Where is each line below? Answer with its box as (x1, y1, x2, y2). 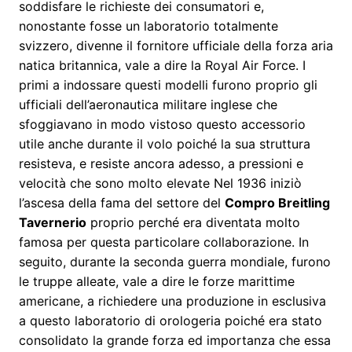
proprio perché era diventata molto (86, 214, 300, 230)
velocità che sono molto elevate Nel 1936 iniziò (19, 174, 302, 191)
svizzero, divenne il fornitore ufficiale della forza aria (19, 37, 333, 53)
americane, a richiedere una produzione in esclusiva (19, 292, 326, 309)
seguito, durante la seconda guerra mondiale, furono (19, 253, 331, 269)
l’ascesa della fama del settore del (19, 194, 225, 211)
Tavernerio (19, 214, 86, 230)
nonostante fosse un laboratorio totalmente (19, 17, 278, 34)
